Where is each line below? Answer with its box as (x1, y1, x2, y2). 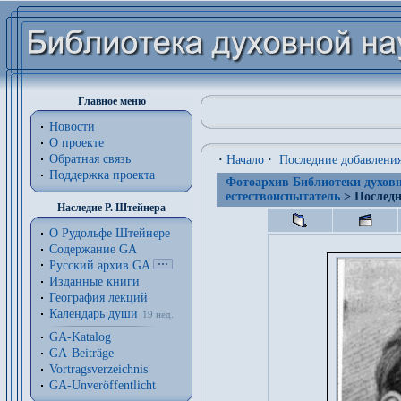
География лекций (49, 291, 148, 304)
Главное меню (77, 95, 146, 107)
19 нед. (142, 310, 174, 320)
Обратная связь (49, 152, 131, 166)
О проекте (49, 136, 104, 149)
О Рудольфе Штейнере (49, 226, 170, 240)
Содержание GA (49, 243, 137, 256)
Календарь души (49, 307, 138, 320)
